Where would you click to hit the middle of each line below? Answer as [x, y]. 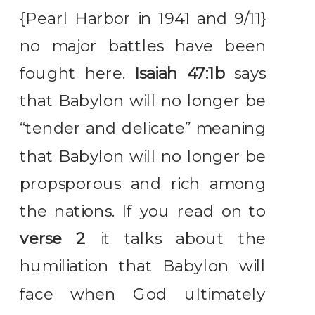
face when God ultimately [143, 294]
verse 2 [53, 239]
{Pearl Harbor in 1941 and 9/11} [143, 18]
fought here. [77, 73]
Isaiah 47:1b [180, 73]
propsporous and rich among [143, 184]
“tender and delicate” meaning [143, 129]
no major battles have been [143, 46]
